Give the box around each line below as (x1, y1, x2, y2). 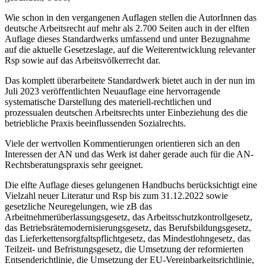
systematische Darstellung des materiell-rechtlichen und (5, 96, 211, 107)
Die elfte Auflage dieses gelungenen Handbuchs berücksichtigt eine (5, 179, 257, 190)
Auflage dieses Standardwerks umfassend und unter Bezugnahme (5, 33, 250, 44)
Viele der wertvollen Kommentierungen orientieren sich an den (5, 138, 240, 148)
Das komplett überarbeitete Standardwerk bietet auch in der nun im (5, 75, 255, 85)
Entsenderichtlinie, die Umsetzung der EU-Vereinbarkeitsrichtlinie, (5, 254, 254, 265)
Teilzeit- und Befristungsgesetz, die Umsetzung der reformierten (5, 243, 243, 254)
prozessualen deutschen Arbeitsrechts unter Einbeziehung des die (5, 107, 248, 118)
